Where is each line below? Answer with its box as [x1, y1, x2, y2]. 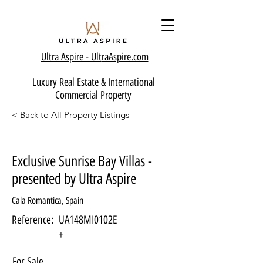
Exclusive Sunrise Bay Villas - [12, 152, 152, 170]
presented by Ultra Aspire [12, 170, 136, 187]
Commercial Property [55, 89, 131, 102]
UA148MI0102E [59, 213, 117, 227]
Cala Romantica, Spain [12, 195, 83, 206]
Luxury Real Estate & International [32, 76, 155, 89]
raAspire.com [101, 50, 149, 63]
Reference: [12, 213, 53, 227]
